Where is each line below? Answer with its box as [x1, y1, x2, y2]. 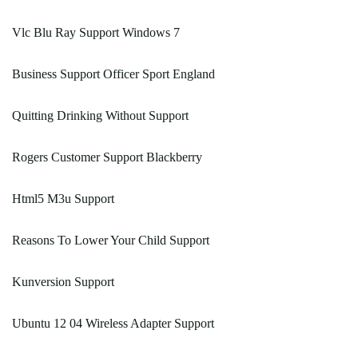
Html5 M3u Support [12, 192, 114, 206]
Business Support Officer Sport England [12, 67, 215, 82]
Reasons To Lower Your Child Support [12, 233, 209, 248]
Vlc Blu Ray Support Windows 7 [12, 26, 180, 40]
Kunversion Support [12, 275, 114, 289]
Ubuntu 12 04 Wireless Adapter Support [12, 316, 214, 331]
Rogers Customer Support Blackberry [12, 150, 202, 165]
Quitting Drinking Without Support [12, 109, 189, 123]
